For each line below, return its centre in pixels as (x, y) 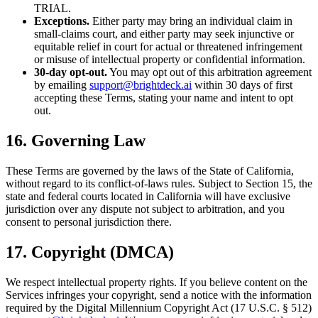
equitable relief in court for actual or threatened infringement (168, 47)
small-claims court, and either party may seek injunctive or (164, 34)
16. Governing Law (76, 140)
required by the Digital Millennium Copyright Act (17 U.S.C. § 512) (159, 307)
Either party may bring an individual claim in (191, 21)
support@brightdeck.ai (141, 85)
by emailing (62, 85)
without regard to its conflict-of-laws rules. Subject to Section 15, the (159, 183)
